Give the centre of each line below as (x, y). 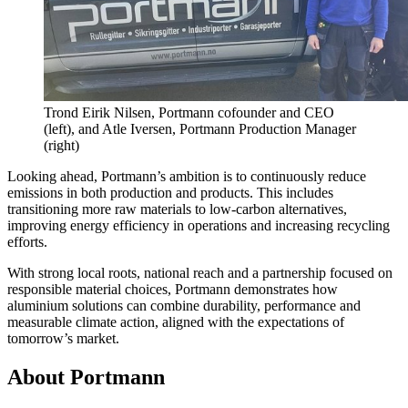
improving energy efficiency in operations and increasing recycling (199, 226)
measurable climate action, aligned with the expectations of (176, 322)
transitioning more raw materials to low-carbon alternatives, (177, 209)
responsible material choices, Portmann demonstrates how (173, 290)
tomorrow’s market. (63, 339)
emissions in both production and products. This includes (170, 193)
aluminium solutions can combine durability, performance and (184, 306)
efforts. (27, 242)
